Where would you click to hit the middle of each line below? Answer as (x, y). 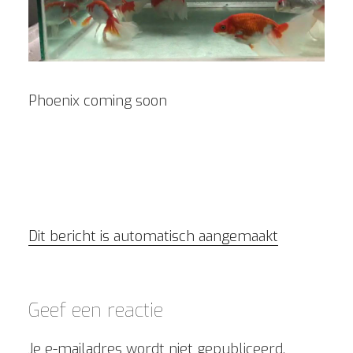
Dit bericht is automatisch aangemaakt (153, 236)
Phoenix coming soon (98, 100)
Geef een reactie (96, 310)
